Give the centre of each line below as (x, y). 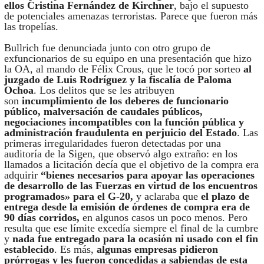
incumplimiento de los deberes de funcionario (125, 100)
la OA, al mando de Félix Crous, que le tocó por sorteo (123, 69)
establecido (29, 249)
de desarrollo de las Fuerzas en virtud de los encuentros (131, 185)
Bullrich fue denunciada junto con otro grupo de (107, 47)
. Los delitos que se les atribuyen (104, 90)
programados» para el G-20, (70, 196)
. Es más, (75, 249)
